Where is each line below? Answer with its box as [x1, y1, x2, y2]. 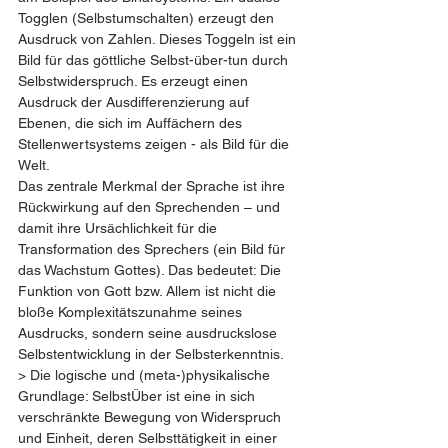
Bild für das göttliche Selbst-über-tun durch [18, 52, 292, 68]
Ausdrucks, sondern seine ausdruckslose [18, 325, 281, 341]
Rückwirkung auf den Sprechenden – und [18, 199, 284, 215]
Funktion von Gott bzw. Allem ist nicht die [18, 283, 280, 299]
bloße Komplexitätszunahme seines [18, 304, 246, 320]
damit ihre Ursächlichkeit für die [18, 220, 221, 236]
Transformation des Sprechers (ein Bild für [18, 241, 289, 257]
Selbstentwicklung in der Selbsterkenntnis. [18, 346, 284, 362]
